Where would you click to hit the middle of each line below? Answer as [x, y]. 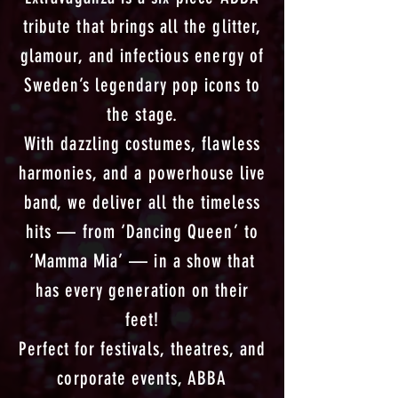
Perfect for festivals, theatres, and [142, 349]
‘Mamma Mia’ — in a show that [142, 261]
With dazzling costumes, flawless [142, 143]
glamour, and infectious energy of [142, 56]
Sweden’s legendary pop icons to [142, 85]
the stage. [142, 114]
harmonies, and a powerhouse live [142, 173]
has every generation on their [142, 290]
